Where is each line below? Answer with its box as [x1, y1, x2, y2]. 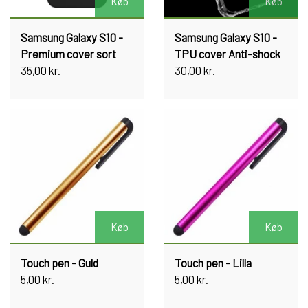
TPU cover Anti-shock [175, 47, 280, 60]
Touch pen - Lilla [175, 256, 252, 269]
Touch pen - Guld [21, 256, 98, 269]
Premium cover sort [21, 47, 116, 60]
